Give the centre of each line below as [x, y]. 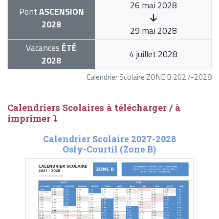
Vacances [43, 48]
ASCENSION [60, 12]
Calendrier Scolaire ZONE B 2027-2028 [149, 77]
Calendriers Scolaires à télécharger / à [94, 108]
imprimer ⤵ [32, 119]
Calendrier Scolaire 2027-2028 [109, 139]
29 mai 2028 [153, 31]
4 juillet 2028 [153, 54]
